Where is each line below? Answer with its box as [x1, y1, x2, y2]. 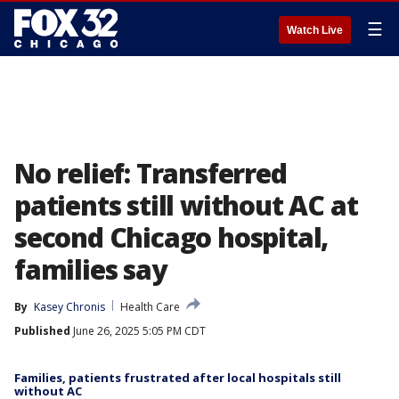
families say [14, 251, 167, 288]
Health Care [120, 299, 180, 314]
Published [14, 323, 70, 338]
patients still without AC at [14, 187, 358, 224]
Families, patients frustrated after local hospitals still [14, 370, 341, 386]
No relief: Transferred [14, 155, 287, 191]
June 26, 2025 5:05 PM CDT [70, 323, 206, 338]
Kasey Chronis [34, 299, 105, 314]
